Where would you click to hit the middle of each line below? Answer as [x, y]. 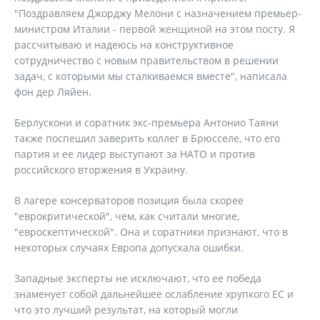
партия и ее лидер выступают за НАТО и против [135, 154]
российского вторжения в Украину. [101, 170]
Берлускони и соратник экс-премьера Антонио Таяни [146, 122]
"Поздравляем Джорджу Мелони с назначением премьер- [158, 13]
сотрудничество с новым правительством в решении [146, 60]
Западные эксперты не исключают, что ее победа [138, 278]
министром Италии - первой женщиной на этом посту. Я [155, 29]
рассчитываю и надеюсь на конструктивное [124, 45]
